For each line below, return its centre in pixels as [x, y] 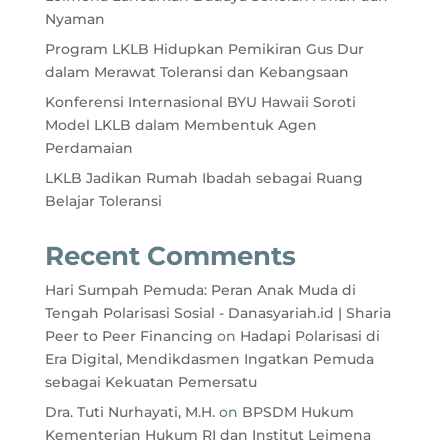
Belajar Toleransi [103, 200]
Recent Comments [170, 255]
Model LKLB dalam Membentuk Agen [180, 124]
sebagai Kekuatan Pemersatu [150, 381]
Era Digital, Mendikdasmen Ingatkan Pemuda [209, 358]
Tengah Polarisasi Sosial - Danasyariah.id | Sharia [217, 312]
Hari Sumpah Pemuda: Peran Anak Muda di [200, 289]
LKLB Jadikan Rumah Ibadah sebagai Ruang [203, 177]
